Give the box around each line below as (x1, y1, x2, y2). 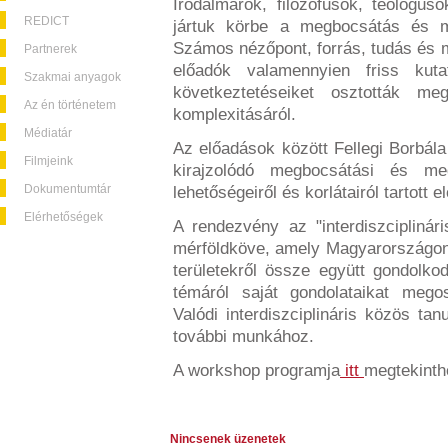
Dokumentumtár (24, 182, 111, 196)
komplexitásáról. (173, 105, 296, 124)
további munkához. (173, 327, 314, 346)
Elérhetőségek (24, 210, 103, 224)
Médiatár (24, 126, 72, 140)
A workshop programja (173, 361, 340, 380)
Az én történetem (24, 98, 116, 112)
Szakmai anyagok (24, 70, 121, 84)
